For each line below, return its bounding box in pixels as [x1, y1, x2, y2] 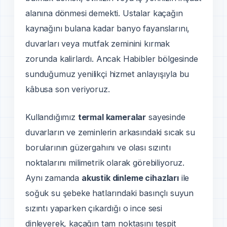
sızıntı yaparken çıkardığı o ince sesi [25, 203, 162, 214]
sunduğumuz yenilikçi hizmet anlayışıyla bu [25, 68, 190, 79]
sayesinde [146, 112, 185, 123]
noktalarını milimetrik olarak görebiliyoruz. [25, 158, 184, 168]
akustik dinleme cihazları [81, 173, 179, 183]
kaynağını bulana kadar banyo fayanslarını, [25, 23, 190, 33]
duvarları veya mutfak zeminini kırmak [25, 38, 170, 49]
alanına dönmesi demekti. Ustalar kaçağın [25, 8, 183, 18]
